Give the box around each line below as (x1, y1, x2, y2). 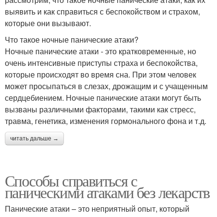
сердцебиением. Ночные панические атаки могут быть (5, 92, 201, 104)
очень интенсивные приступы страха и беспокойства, (5, 57, 198, 69)
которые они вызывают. (5, 17, 91, 29)
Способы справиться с (5, 170, 137, 191)
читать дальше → (10, 135, 59, 142)
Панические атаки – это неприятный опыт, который (5, 203, 189, 215)
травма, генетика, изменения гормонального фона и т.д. (5, 115, 206, 127)
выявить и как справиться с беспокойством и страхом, (5, 6, 200, 17)
